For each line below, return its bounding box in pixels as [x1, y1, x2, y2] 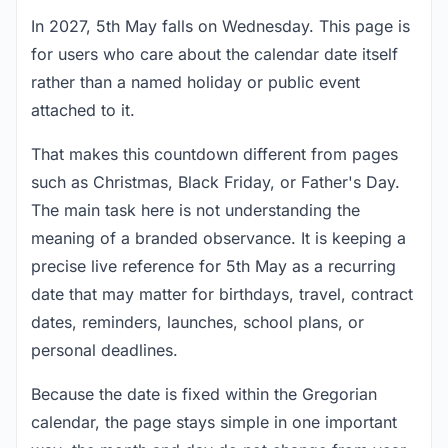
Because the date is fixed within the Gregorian [31, 384, 377, 404]
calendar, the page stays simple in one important [31, 412, 397, 432]
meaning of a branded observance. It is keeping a [31, 228, 406, 248]
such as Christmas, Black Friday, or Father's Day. [31, 172, 400, 192]
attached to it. [31, 100, 135, 120]
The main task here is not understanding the [31, 200, 360, 220]
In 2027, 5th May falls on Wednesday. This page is [31, 16, 410, 36]
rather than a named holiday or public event [31, 72, 360, 92]
